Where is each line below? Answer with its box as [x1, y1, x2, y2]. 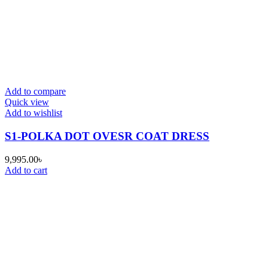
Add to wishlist [5, 108, 62, 118]
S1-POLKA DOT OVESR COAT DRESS [5, 130, 209, 143]
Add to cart [5, 165, 47, 175]
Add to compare [5, 86, 66, 97]
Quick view [5, 97, 49, 108]
